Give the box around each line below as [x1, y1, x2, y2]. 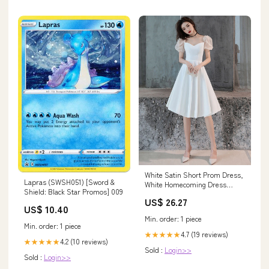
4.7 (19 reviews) [181, 229, 228, 240]
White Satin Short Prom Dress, [145, 169, 243, 180]
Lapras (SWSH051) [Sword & [24, 176, 115, 187]
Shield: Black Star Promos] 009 [24, 186, 123, 196]
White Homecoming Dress [145, 179, 226, 190]
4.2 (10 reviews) [60, 235, 108, 246]
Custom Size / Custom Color [145, 189, 237, 199]
